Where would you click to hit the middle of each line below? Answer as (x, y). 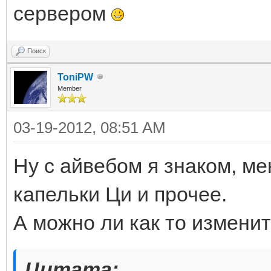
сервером (62, 13)
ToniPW (75, 77)
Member (70, 88)
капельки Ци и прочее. (120, 194)
